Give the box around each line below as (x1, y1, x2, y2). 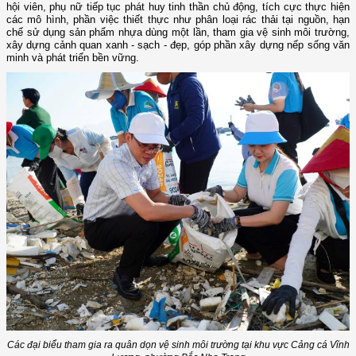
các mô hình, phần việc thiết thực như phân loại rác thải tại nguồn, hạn (6, 14, 350, 26)
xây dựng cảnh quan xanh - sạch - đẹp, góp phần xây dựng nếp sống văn (6, 39, 350, 52)
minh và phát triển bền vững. (6, 52, 139, 64)
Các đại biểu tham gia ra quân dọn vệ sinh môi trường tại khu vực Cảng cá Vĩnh (6, 339, 350, 351)
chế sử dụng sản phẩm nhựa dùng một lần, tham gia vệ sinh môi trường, (6, 26, 350, 39)
